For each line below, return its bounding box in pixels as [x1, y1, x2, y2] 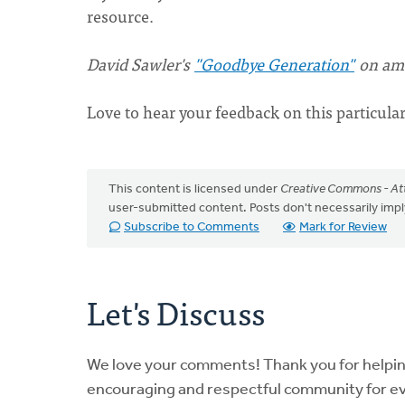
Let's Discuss [87, 285, 265, 338]
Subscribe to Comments [124, 221, 259, 234]
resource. [87, 3, 157, 29]
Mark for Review [299, 221, 387, 234]
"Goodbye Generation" [194, 51, 354, 77]
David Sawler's [87, 51, 193, 77]
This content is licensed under [108, 183, 280, 196]
